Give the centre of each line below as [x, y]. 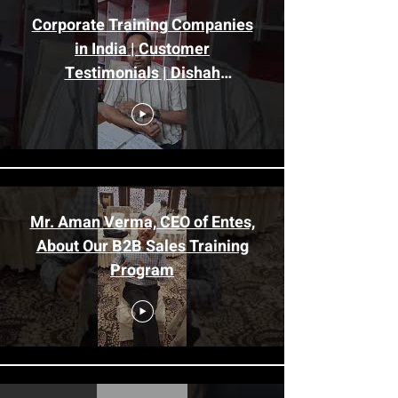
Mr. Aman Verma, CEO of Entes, [142, 223]
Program [142, 271]
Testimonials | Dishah [142, 73]
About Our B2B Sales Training [142, 247]
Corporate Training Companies [142, 25]
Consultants [142, 97]
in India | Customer [142, 49]
